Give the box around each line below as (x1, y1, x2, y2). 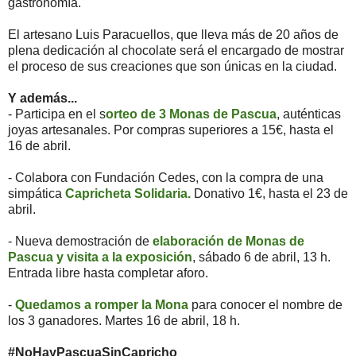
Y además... (8, 91, 77, 106)
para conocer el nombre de (188, 298, 342, 312)
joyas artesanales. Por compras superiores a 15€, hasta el (8, 123, 334, 137)
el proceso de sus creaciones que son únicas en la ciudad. (8, 60, 337, 74)
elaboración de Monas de (153, 234, 304, 249)
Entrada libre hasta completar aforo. (8, 266, 208, 281)
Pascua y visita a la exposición (8, 250, 192, 265)
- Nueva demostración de (8, 234, 153, 249)
